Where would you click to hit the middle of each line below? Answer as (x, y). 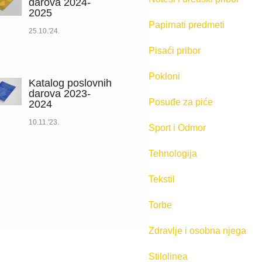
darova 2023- (59, 93)
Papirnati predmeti (186, 25)
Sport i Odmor (177, 128)
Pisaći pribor (174, 51)
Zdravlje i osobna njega (197, 231)
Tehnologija (173, 154)
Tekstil (161, 180)
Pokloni (164, 77)
